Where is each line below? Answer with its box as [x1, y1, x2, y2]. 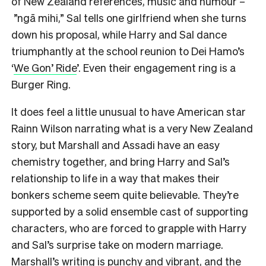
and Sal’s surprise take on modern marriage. [11, 237, 223, 252]
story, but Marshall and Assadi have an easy [11, 138, 220, 152]
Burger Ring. [11, 77, 71, 91]
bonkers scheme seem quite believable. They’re [11, 188, 239, 202]
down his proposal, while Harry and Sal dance [11, 27, 227, 42]
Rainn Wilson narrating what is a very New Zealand [11, 121, 253, 135]
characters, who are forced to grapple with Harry [11, 221, 246, 235]
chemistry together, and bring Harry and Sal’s [11, 154, 230, 169]
